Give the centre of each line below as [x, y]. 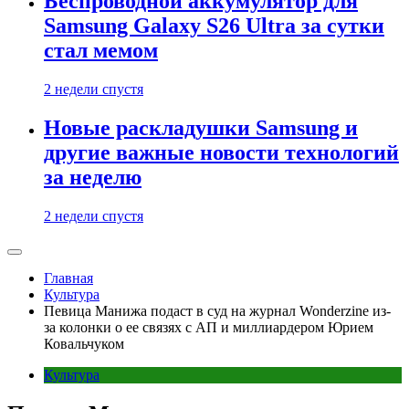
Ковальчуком [84, 344]
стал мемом [101, 51]
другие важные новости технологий [221, 153]
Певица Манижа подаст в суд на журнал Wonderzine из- [217, 311]
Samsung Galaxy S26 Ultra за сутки [214, 26]
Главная [68, 278]
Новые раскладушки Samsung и [201, 128]
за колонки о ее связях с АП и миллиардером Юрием [209, 327]
